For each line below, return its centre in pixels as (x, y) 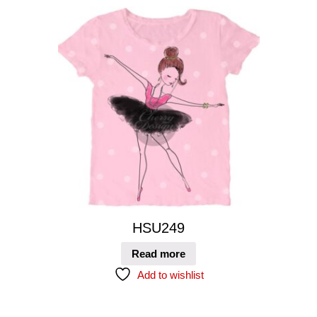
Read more (158, 253)
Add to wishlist (170, 275)
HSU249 (158, 228)
